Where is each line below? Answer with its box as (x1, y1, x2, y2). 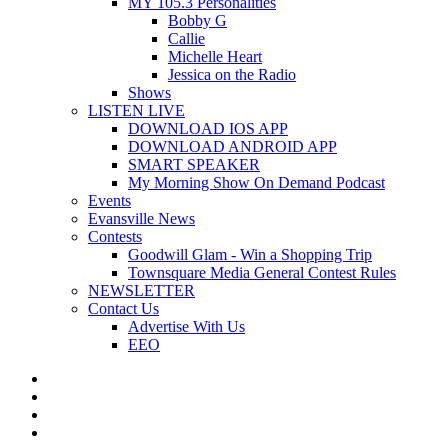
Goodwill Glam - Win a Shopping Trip (128, 246, 372, 263)
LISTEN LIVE (88, 102, 185, 119)
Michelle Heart (168, 48, 262, 65)
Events (88, 192, 131, 209)
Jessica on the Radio (168, 66, 296, 83)
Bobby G (168, 12, 227, 29)
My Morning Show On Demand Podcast (128, 174, 385, 191)
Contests (88, 228, 142, 245)
